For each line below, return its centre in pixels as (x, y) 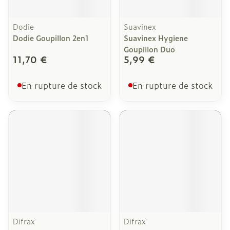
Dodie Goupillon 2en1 (51, 38)
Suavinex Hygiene (156, 38)
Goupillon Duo (149, 49)
